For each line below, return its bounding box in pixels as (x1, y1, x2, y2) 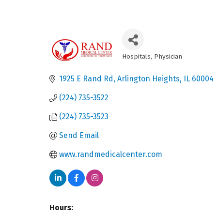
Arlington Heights (117, 74, 180, 84)
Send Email (59, 131, 99, 140)
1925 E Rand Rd (59, 74, 113, 84)
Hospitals (122, 52, 151, 61)
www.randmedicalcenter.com (59, 150, 162, 159)
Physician (154, 52, 182, 61)
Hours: (49, 203, 73, 213)
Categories (122, 58, 171, 70)
